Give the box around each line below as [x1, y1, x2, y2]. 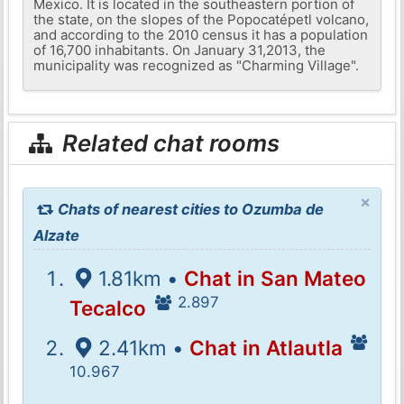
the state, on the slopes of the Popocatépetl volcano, [33, 10, 370, 28]
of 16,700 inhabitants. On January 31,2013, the [33, 41, 326, 59]
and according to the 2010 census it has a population [33, 25, 369, 43]
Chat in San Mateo [183, 265, 366, 290]
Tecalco [69, 295, 147, 320]
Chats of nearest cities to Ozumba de [54, 199, 325, 218]
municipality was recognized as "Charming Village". [33, 56, 360, 74]
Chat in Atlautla [188, 335, 343, 360]
